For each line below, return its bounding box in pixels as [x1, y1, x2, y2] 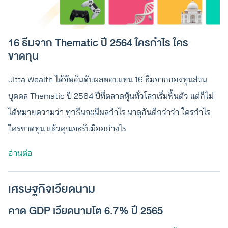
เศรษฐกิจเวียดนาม [8, 180, 97, 198]
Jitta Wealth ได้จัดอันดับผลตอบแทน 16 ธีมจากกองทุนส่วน [8, 74, 207, 84]
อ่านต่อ [8, 148, 33, 158]
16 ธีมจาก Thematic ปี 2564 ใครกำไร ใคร [8, 35, 188, 51]
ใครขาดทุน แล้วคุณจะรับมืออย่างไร [8, 123, 128, 133]
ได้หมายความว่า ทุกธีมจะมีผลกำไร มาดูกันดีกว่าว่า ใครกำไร [8, 107, 210, 117]
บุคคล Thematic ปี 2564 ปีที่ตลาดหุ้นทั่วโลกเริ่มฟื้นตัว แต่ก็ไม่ [8, 91, 214, 101]
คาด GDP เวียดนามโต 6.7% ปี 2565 [8, 203, 165, 219]
